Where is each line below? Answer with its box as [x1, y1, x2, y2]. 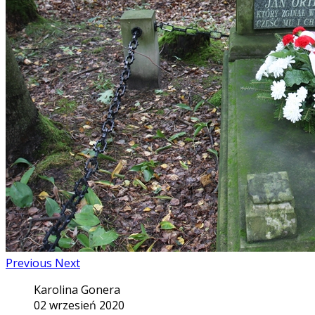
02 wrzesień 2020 [34, 297, 124, 313]
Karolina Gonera [34, 281, 120, 297]
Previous [6, 255, 52, 271]
